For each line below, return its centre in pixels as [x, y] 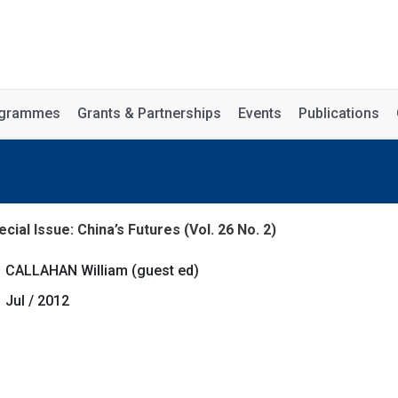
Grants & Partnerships [149, 113]
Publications [339, 113]
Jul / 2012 [37, 301]
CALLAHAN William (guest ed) [102, 271]
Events [260, 113]
